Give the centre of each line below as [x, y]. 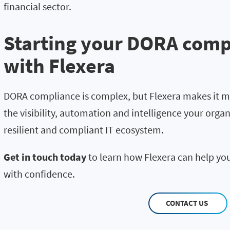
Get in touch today [45, 157]
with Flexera [59, 66]
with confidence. [39, 174]
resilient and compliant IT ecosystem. [84, 130]
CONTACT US [187, 203]
